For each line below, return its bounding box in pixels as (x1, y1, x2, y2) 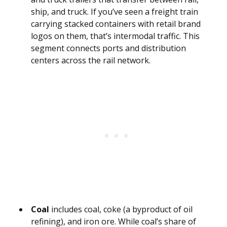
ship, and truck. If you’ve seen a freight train (31, 6, 198, 18)
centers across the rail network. (31, 55, 150, 66)
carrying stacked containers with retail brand (31, 18, 201, 30)
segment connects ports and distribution (31, 43, 186, 54)
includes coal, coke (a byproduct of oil (49, 204, 193, 215)
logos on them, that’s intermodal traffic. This (31, 30, 200, 42)
